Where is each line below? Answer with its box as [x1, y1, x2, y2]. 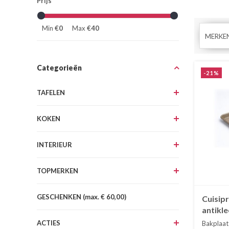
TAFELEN [37, 88, 65, 97]
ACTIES [37, 218, 60, 227]
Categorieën [37, 63, 82, 72]
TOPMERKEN [37, 166, 78, 175]
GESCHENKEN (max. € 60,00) [37, 192, 126, 201]
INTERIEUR [37, 140, 72, 149]
